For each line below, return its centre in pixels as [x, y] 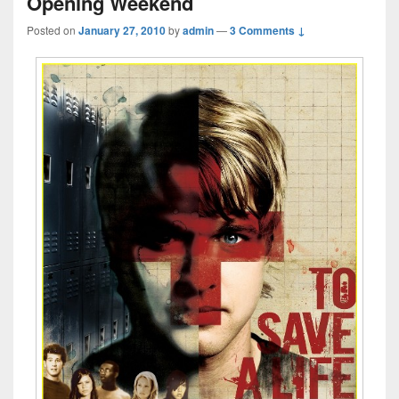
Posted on [53, 30]
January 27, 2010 [122, 30]
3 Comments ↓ [268, 30]
